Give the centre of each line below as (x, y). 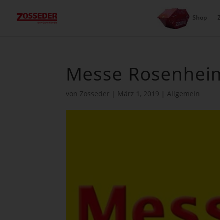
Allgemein (184, 94)
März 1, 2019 (138, 94)
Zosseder (95, 94)
